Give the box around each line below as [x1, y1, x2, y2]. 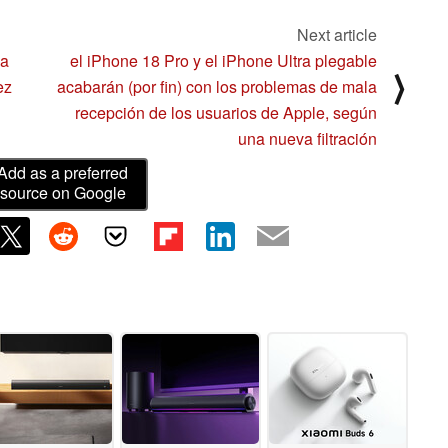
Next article [297, 22, 377, 46]
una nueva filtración [238, 126, 377, 150]
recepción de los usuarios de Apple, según [75, 100, 377, 124]
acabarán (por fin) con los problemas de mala [57, 74, 377, 98]
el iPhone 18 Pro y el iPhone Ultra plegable [70, 48, 377, 72]
